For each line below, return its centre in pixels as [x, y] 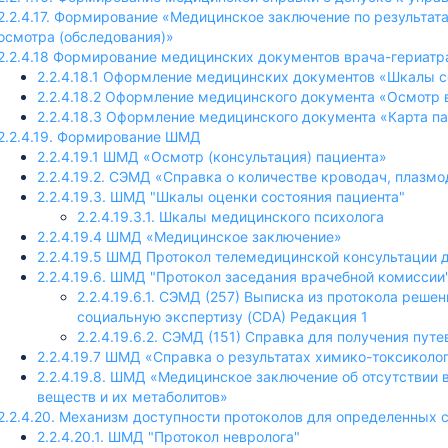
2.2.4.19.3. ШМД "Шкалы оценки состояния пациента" [221, 196]
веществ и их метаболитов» [132, 396]
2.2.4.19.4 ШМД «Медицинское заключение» [189, 236]
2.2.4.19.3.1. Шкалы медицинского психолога [230, 216]
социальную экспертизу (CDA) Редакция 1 [222, 316]
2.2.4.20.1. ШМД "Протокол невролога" [168, 436]
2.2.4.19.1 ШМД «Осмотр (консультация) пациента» [212, 156]
